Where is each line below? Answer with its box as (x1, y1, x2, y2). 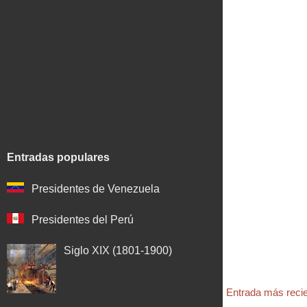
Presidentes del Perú (32, 213, 134, 225)
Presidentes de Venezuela (32, 182, 160, 195)
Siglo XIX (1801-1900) (64, 244, 173, 256)
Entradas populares (7, 151, 110, 163)
